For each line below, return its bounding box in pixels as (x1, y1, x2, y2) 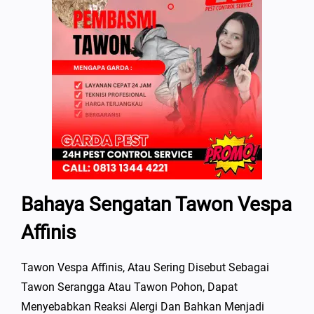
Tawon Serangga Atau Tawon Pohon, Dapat (21, 280, 238, 294)
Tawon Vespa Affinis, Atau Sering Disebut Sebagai (21, 261, 269, 274)
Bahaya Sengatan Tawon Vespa (21, 193, 292, 216)
